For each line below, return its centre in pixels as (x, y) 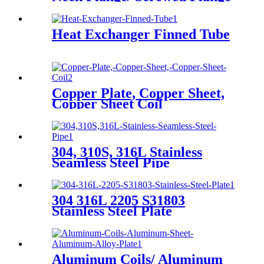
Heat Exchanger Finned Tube (141, 34)
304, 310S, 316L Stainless (127, 152)
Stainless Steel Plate (112, 211)
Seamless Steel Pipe (111, 163)
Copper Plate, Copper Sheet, (138, 93)
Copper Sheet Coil (107, 104)
